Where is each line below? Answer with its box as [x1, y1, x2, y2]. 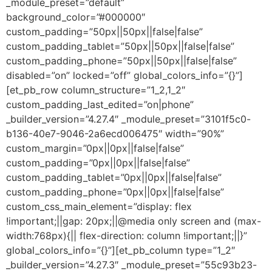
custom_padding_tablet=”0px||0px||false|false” [6, 171, 222, 183]
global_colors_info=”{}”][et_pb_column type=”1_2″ [6, 243, 235, 256]
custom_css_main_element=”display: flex [6, 200, 192, 212]
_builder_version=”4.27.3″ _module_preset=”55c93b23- [6, 258, 257, 271]
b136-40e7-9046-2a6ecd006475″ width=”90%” [6, 127, 224, 140]
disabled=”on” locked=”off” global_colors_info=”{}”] [6, 69, 243, 81]
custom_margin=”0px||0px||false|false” [6, 141, 184, 154]
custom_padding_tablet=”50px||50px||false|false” [6, 39, 234, 52]
